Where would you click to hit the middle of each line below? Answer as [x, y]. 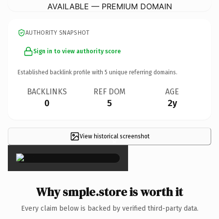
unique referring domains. [142, 72]
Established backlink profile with [61, 72]
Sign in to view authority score [77, 51]
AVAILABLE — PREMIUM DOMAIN [109, 6]
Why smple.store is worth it [109, 192]
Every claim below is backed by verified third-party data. [109, 208]
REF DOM [109, 91]
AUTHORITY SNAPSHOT [58, 33]
